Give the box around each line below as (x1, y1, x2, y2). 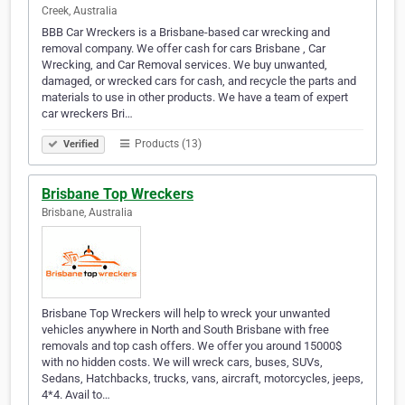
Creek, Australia (42, 5, 118, 18)
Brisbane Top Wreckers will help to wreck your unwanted (42, 306, 330, 321)
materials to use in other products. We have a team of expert (42, 90, 348, 105)
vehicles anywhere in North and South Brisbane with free (42, 323, 329, 337)
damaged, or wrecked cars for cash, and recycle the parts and (42, 74, 356, 89)
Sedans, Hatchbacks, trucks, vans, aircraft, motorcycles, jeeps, (42, 372, 363, 386)
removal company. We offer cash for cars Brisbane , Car (42, 42, 325, 56)
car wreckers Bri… (42, 107, 133, 121)
